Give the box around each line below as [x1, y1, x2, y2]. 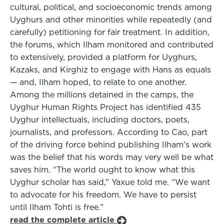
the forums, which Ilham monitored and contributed [10, 40, 213, 49]
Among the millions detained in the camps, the [10, 90, 193, 99]
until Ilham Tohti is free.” [10, 202, 103, 212]
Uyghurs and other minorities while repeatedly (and [10, 15, 212, 24]
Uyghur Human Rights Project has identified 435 [10, 102, 201, 112]
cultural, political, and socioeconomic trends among [10, 2, 212, 12]
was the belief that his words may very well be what [10, 152, 213, 162]
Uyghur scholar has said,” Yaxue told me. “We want [10, 177, 210, 187]
